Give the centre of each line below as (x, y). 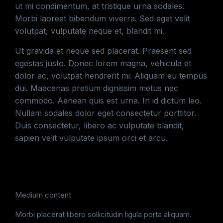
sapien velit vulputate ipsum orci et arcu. (91, 138)
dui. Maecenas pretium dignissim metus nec (97, 88)
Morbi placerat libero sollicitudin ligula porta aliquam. (103, 214)
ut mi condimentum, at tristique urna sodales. (100, 6)
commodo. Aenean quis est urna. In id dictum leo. (108, 101)
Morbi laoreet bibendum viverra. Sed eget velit (102, 18)
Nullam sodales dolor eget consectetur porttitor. (106, 113)
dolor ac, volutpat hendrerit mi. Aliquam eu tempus (111, 76)
